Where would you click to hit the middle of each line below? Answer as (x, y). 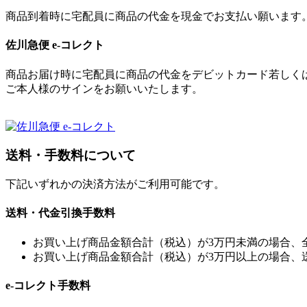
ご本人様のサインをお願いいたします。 (104, 88)
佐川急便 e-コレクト (55, 45)
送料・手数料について (71, 156)
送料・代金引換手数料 (60, 213)
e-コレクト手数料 (48, 285)
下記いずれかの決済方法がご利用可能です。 (115, 184)
